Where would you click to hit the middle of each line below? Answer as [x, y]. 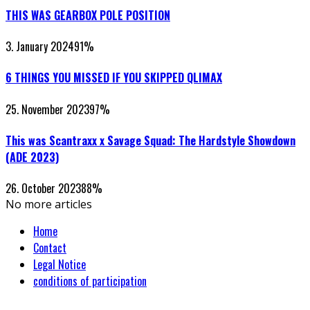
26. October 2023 [43, 189]
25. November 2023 [47, 109]
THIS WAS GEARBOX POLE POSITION [88, 15]
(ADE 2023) [32, 157]
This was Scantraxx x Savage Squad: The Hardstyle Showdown [151, 140]
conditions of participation [90, 281]
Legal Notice [60, 265]
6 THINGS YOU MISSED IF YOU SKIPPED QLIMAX [114, 78]
